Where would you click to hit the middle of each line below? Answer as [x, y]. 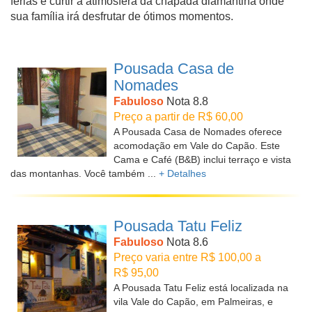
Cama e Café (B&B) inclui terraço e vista [202, 159]
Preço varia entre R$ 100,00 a [187, 257]
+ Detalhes [182, 173]
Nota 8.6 [186, 242]
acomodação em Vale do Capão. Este [197, 146]
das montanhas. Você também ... [85, 173]
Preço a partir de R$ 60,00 [178, 117]
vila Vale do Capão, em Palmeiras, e [193, 302]
